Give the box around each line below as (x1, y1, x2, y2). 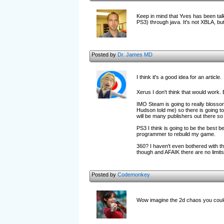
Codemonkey (117, 171, 150, 177)
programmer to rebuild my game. (136, 131, 215, 137)
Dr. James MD (117, 51, 152, 57)
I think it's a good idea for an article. (136, 74, 221, 80)
